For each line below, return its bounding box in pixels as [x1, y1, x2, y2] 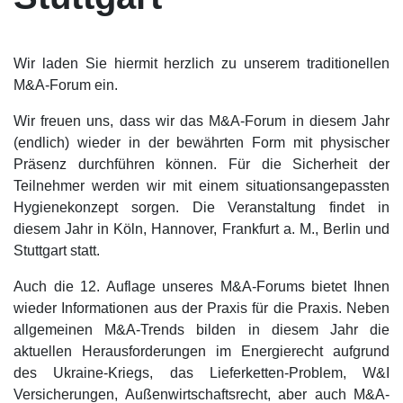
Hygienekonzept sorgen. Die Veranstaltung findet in [13, 199, 390, 215]
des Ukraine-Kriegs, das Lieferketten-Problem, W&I [13, 364, 390, 381]
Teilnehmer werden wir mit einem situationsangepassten [13, 177, 390, 193]
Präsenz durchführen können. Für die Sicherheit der [13, 156, 390, 172]
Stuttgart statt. [13, 242, 100, 258]
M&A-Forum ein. [13, 76, 118, 93]
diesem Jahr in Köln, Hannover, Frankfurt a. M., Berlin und [13, 220, 390, 237]
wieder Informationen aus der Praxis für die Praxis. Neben [13, 300, 390, 316]
